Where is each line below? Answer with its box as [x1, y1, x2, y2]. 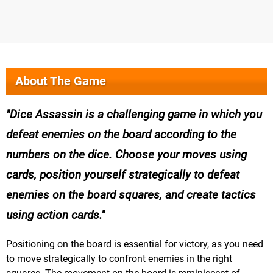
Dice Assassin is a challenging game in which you [10, 107, 262, 122]
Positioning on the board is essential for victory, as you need [6, 238, 263, 250]
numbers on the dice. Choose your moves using [6, 147, 247, 162]
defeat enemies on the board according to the [6, 127, 236, 142]
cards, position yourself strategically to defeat [6, 168, 239, 182]
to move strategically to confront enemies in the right [6, 253, 232, 265]
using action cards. [6, 208, 101, 222]
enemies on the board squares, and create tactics [6, 188, 256, 202]
